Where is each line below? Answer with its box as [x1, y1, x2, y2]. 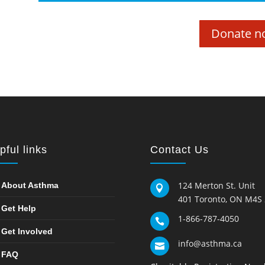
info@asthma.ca [177, 237, 242, 249]
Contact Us [150, 143, 209, 156]
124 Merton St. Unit [177, 179, 255, 191]
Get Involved [1, 226, 53, 236]
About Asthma [1, 180, 59, 190]
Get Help [1, 203, 37, 213]
